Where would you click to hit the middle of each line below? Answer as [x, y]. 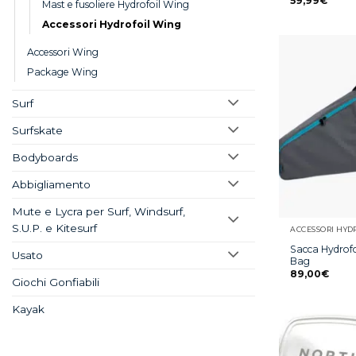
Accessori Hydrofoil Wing [112, 25]
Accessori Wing [63, 52]
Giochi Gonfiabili [56, 282]
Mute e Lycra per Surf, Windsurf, [99, 212]
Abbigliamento [51, 185]
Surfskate [37, 131]
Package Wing [62, 72]
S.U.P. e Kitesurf [54, 228]
